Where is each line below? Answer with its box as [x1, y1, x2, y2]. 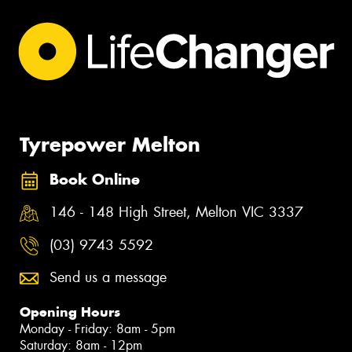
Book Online [49, 170, 140, 189]
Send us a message [49, 268, 167, 288]
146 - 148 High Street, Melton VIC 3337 [49, 203, 303, 222]
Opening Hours [20, 303, 120, 321]
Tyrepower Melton [20, 131, 200, 157]
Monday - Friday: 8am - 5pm [20, 321, 175, 338]
